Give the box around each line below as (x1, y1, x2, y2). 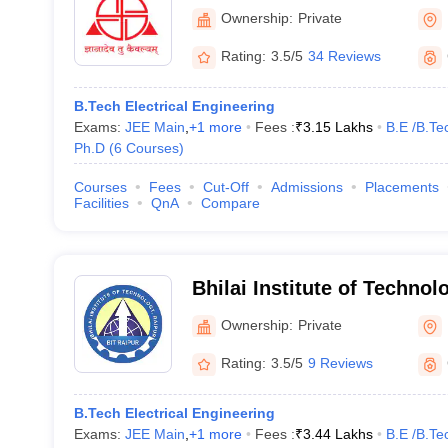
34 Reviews (307, 48, 381, 64)
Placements (364, 179, 439, 195)
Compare (200, 195, 260, 211)
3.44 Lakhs (302, 426, 373, 442)
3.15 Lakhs (302, 119, 373, 135)
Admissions (270, 179, 343, 195)
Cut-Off (202, 179, 249, 195)
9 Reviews (307, 355, 373, 371)
